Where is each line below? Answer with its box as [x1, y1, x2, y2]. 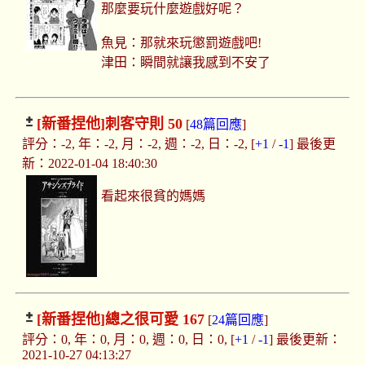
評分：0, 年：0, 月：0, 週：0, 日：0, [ [21, 332, 235, 347]
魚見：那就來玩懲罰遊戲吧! [101, 36, 262, 51]
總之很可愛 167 [104, 311, 204, 328]
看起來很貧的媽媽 [101, 189, 206, 204]
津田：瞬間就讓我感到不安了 [101, 55, 271, 70]
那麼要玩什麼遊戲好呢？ [101, 2, 245, 16]
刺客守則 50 [104, 116, 182, 133]
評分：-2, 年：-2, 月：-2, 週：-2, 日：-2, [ [21, 137, 255, 152]
